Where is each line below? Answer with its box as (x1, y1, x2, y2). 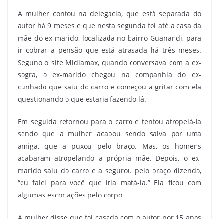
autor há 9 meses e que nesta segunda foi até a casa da (18, 21, 201, 30)
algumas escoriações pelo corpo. (18, 190, 124, 199)
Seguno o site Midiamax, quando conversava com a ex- (18, 58, 201, 67)
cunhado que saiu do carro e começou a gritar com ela (18, 82, 201, 91)
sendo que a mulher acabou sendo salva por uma (18, 129, 201, 138)
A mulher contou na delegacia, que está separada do (18, 9, 201, 18)
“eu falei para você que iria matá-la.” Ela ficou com (18, 178, 201, 187)
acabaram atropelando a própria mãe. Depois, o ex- (18, 153, 201, 163)
